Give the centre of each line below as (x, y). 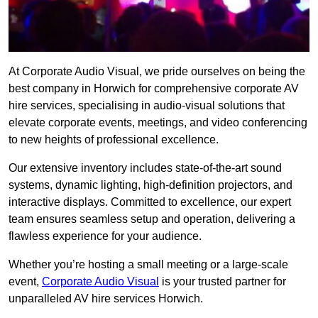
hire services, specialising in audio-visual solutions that (147, 106)
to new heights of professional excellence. (114, 140)
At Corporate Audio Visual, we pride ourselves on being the (157, 72)
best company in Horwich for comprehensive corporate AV (154, 89)
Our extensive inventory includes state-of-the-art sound (145, 168)
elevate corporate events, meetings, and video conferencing (158, 123)
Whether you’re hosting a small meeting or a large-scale (148, 265)
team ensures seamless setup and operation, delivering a (152, 219)
